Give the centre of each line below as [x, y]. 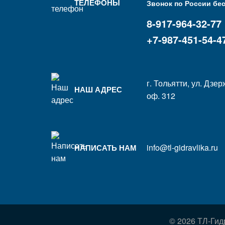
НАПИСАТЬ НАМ [105, 147]
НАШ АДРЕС [98, 89]
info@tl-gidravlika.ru [182, 148]
